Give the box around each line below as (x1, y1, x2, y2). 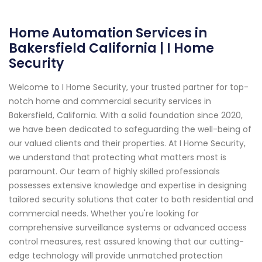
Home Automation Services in (9, 23, 207, 42)
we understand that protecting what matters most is (9, 151, 226, 163)
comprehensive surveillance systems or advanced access (9, 221, 247, 233)
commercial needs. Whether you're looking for (9, 207, 199, 219)
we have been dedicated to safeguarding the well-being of (9, 123, 251, 135)
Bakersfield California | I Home (9, 39, 214, 57)
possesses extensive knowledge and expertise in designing (9, 179, 247, 191)
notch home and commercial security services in (9, 95, 211, 107)
